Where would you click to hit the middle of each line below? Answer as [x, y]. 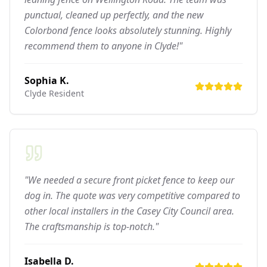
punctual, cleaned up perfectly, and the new [114, 15]
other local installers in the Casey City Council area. [129, 211]
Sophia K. [47, 80]
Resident [65, 93]
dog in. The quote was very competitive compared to [132, 195]
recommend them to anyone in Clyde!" [103, 46]
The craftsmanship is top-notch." [91, 226]
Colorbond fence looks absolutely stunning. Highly [128, 30]
